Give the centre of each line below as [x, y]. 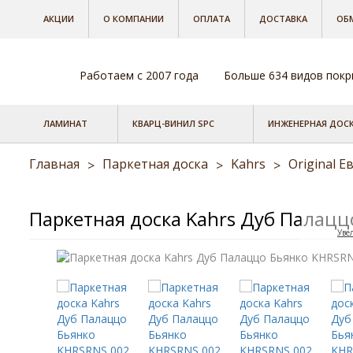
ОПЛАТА [212, 19]
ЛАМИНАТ [65, 123]
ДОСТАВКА [283, 19]
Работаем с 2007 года [139, 75]
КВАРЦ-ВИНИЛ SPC [173, 123]
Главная [56, 163]
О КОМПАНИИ [134, 19]
